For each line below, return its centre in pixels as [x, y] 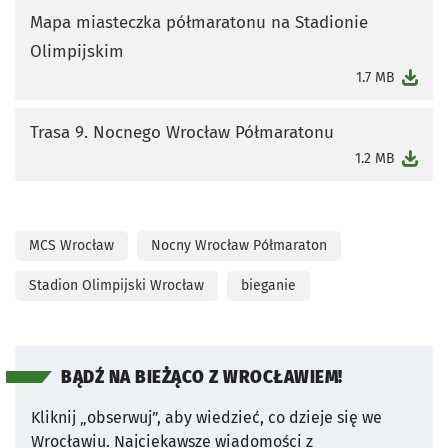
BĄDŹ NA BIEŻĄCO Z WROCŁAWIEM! [202, 377]
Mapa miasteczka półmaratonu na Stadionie [199, 22]
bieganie [268, 285]
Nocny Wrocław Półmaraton [239, 245]
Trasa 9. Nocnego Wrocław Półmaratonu [182, 132]
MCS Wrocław [71, 245]
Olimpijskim [77, 51]
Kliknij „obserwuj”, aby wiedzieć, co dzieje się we [206, 417]
